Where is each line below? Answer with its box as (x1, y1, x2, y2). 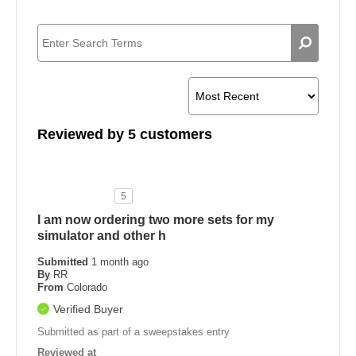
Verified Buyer (53, 303, 123, 316)
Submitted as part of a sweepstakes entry (37, 326, 230, 339)
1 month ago (91, 256, 149, 269)
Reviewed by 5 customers (37, 126, 212, 143)
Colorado (67, 281, 107, 294)
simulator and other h (37, 229, 166, 243)
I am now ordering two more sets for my (37, 213, 274, 227)
